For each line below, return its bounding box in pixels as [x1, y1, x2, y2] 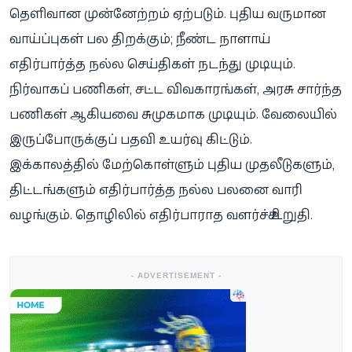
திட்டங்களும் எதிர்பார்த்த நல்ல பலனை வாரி [9, 180, 302, 198]
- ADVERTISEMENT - [130, 270, 222, 280]
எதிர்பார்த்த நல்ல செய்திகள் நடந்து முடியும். [9, 54, 295, 72]
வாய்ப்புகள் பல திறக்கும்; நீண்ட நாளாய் [9, 29, 270, 47]
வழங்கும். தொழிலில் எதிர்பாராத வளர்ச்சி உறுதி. [9, 205, 313, 223]
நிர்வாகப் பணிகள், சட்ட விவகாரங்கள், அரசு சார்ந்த [9, 79, 342, 97]
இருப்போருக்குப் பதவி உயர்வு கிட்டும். [9, 130, 252, 148]
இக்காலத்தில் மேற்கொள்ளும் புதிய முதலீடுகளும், [9, 155, 335, 173]
